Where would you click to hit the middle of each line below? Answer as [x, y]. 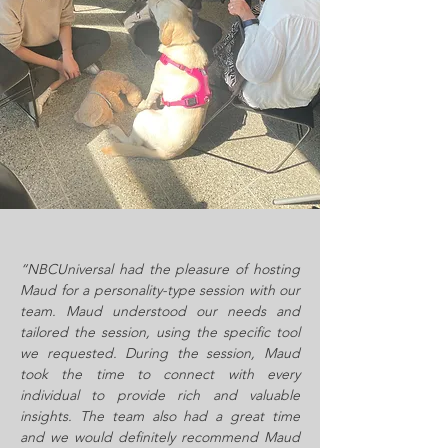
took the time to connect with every [160, 374]
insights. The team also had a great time [160, 416]
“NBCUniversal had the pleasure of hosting [160, 269]
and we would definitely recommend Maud [160, 437]
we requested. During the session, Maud [160, 353]
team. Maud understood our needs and [160, 311]
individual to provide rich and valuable [160, 395]
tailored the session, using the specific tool [160, 332]
